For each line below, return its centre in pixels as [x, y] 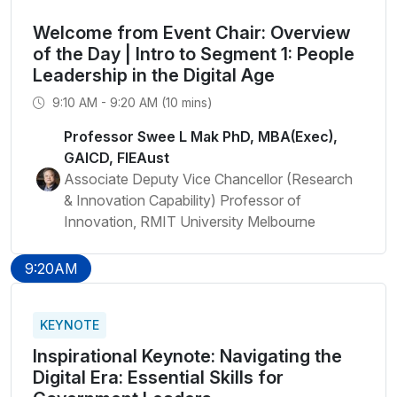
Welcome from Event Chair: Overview [192, 33]
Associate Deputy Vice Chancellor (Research [208, 179]
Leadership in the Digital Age [154, 75]
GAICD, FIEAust [117, 158]
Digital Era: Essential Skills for [158, 378]
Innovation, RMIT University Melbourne [190, 222]
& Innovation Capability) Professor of [183, 200]
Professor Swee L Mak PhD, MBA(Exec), [201, 136]
